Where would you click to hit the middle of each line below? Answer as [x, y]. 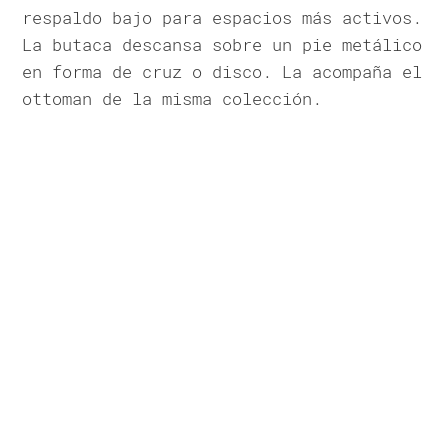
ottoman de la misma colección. [172, 98]
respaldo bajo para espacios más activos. [222, 17]
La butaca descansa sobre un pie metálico [222, 44]
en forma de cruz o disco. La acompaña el [222, 71]
